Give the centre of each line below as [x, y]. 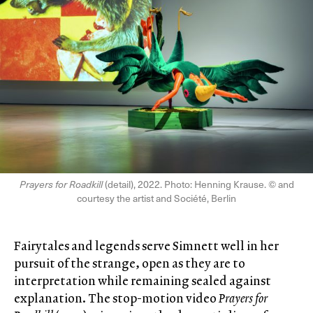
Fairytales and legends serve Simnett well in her [146, 246]
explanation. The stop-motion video [116, 298]
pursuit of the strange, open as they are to [130, 263]
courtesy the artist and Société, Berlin [156, 198]
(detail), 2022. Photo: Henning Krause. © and [198, 184]
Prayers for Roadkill [61, 184]
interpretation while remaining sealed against [143, 281]
